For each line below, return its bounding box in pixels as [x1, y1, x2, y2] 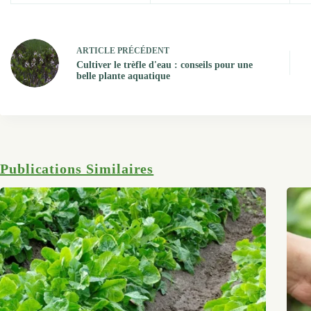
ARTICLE [76, 46, 115, 56]
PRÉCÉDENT [115, 46, 169, 56]
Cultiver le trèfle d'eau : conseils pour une [76, 60, 253, 71]
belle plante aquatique [76, 71, 170, 82]
